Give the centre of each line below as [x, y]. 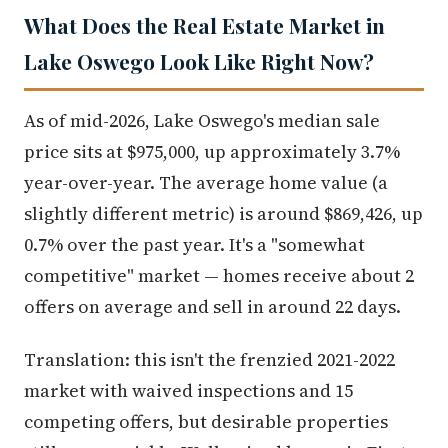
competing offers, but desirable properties [206, 422]
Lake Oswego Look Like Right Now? [199, 61]
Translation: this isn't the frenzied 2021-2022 [209, 360]
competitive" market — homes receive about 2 [219, 276]
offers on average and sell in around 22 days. [212, 307]
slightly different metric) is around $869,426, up [223, 214]
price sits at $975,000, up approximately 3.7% [212, 152]
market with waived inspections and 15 [188, 391]
